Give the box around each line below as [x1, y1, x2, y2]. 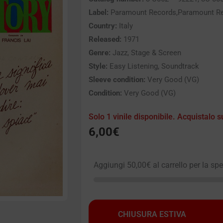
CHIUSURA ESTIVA [118, 210, 186, 220]
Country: [89, 21, 117, 31]
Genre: [89, 48, 111, 58]
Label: [89, 8, 109, 17]
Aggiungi [94, 160, 127, 170]
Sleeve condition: [89, 75, 145, 85]
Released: [89, 35, 121, 44]
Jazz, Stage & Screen [111, 48, 181, 58]
